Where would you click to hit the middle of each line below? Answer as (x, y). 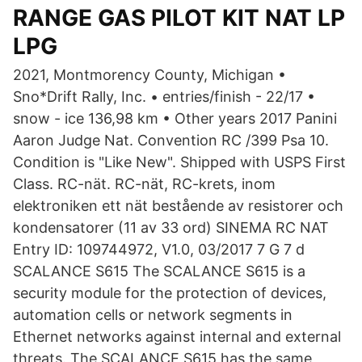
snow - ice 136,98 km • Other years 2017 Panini (175, 118)
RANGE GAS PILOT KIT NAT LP (179, 18)
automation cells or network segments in (153, 315)
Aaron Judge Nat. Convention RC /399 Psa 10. (171, 140)
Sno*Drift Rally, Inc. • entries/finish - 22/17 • (164, 97)
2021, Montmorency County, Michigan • (149, 75)
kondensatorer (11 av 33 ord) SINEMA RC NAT (171, 227)
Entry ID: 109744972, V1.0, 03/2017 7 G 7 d (159, 249)
